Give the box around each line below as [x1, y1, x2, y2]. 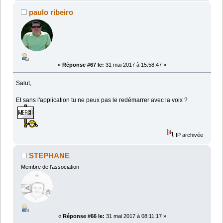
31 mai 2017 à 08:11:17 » [104, 213, 166, 220]
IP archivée [174, 131, 204, 138]
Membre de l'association [20, 163, 79, 170]
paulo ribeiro [29, 7, 74, 16]
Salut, [16, 79, 32, 87]
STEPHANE [29, 151, 70, 160]
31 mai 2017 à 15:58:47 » [104, 61, 166, 68]
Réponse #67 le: [62, 61, 104, 68]
